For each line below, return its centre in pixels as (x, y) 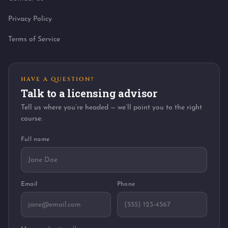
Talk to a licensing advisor (89, 93)
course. (32, 119)
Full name (35, 140)
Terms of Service (34, 40)
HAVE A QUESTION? (58, 79)
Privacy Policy (30, 19)
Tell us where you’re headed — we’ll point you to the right (111, 108)
